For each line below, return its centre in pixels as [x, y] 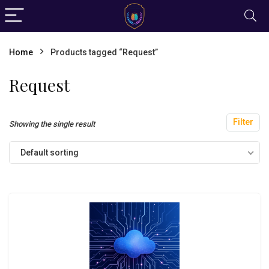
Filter [243, 122]
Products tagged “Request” [104, 52]
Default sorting [50, 153]
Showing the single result [52, 124]
